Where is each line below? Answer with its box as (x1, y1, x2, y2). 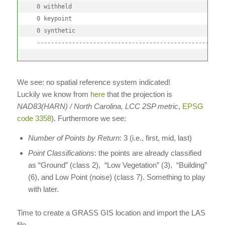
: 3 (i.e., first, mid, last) (119, 134, 192, 143)
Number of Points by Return (28, 134, 120, 143)
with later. (28, 185, 59, 194)
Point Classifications (28, 149, 94, 158)
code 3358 (17, 114, 51, 123)
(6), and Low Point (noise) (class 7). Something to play (28, 173, 205, 182)
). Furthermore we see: (51, 114, 126, 123)
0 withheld (29, 3, 72, 10)
